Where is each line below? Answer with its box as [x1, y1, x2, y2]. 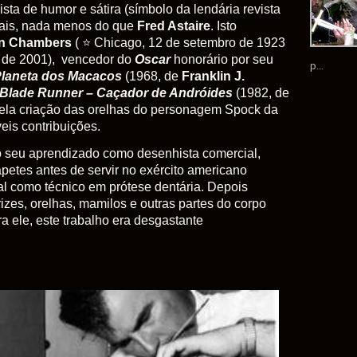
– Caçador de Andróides [86, 85, 233, 100]
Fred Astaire [137, 18, 210, 33]
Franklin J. [182, 69, 245, 83]
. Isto [210, 18, 237, 33]
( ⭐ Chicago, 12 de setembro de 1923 [72, 35, 285, 49]
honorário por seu [174, 52, 273, 66]
